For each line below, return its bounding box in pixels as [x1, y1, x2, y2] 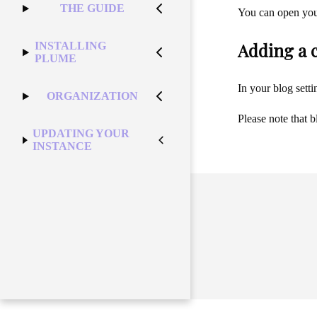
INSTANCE [33, 140, 93, 153]
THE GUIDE [60, 2, 125, 15]
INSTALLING [34, 40, 106, 52]
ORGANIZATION [47, 90, 139, 103]
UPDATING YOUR [33, 127, 130, 140]
